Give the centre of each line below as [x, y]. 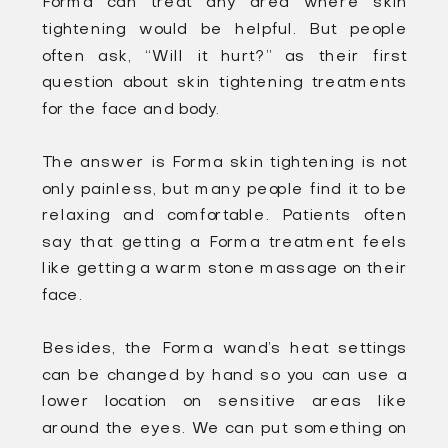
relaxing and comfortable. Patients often [225, 216]
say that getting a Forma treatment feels [225, 243]
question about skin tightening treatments [225, 83]
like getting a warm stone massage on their [225, 269]
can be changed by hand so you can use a [225, 376]
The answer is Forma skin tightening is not [225, 163]
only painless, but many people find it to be [225, 189]
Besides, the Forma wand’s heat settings [225, 349]
